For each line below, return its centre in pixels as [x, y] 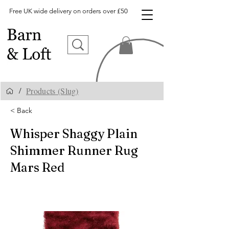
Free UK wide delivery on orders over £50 [68, 11]
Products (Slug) [52, 91]
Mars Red [37, 167]
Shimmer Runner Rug [74, 150]
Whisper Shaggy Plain [74, 133]
